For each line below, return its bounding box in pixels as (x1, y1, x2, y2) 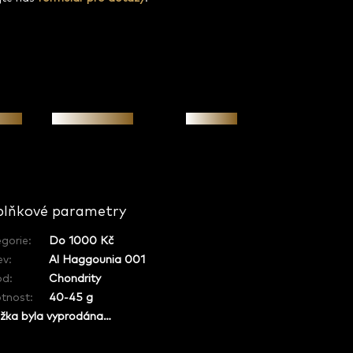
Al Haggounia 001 (49, 255, 146, 266)
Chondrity (49, 273, 102, 285)
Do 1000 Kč (49, 236, 114, 247)
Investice (186, 112, 238, 124)
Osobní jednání (51, 112, 133, 124)
